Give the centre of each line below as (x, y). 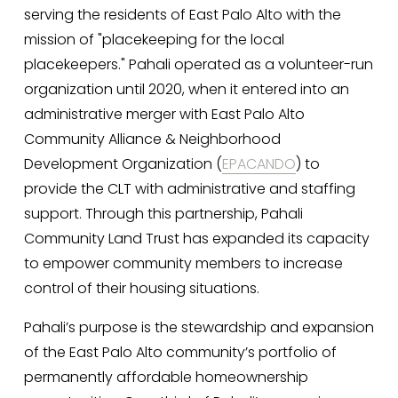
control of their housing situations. (143, 288)
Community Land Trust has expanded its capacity (196, 238)
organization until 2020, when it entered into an (186, 89)
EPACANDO (259, 163)
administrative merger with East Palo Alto (164, 114)
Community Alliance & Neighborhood (152, 139)
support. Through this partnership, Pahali (163, 213)
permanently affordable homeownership (166, 377)
